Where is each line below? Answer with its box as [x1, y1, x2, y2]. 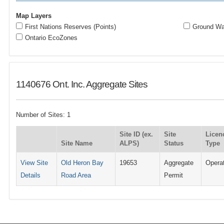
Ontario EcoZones [25, 34, 78, 41]
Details [20, 171, 41, 179]
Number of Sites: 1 [16, 111, 71, 119]
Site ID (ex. [119, 130, 153, 138]
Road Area [61, 171, 91, 179]
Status [164, 139, 184, 147]
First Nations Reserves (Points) [25, 23, 116, 30]
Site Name [61, 139, 93, 147]
